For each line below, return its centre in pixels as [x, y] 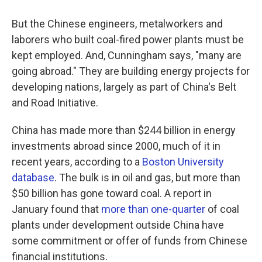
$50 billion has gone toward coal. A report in [112, 193]
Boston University [183, 162]
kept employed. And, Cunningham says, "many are [127, 55]
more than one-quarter [153, 209]
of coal [222, 209]
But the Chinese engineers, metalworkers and [117, 24]
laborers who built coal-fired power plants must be [128, 39]
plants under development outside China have [118, 225]
